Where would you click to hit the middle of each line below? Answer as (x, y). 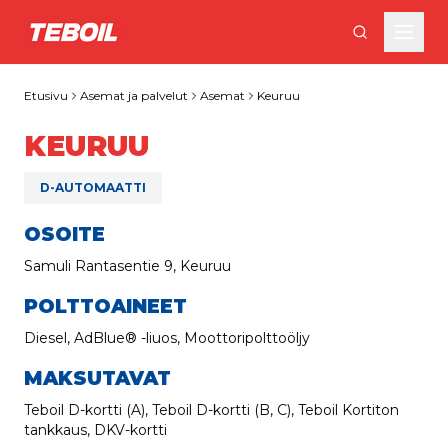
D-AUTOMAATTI (93, 187)
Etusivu (46, 95)
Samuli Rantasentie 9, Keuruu (127, 266)
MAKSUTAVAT (97, 378)
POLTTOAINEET (105, 306)
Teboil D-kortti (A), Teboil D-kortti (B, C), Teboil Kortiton (211, 410)
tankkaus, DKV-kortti (95, 430)
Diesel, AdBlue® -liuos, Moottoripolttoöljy (167, 338)
